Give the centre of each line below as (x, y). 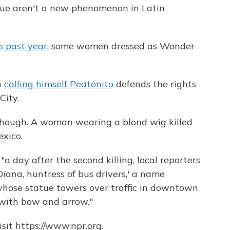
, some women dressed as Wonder (121, 46)
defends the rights (155, 84)
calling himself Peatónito (59, 84)
